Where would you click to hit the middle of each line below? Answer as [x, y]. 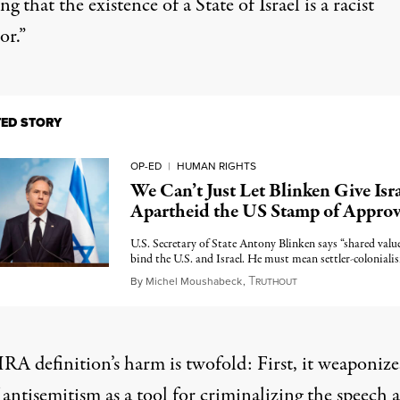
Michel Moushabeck [193, 281]
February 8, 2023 [342, 281]
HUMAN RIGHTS [216, 166]
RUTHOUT [276, 282]
